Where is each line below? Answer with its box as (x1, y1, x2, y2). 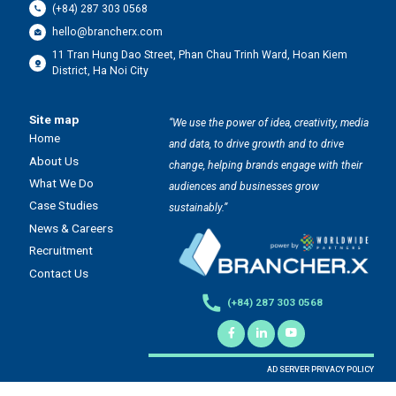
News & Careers (28, 220, 113, 235)
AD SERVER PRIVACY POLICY (266, 364, 374, 374)
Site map (28, 112, 79, 127)
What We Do (28, 175, 94, 190)
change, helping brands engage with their (168, 159, 362, 172)
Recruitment (28, 243, 93, 258)
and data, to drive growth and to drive (168, 138, 344, 151)
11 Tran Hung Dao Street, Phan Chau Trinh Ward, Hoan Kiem (52, 49, 348, 62)
